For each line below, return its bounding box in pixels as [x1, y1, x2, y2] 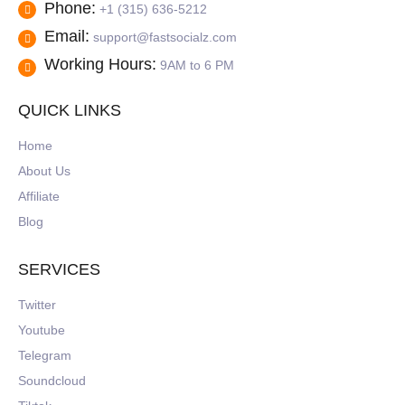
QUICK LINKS [18, 100, 121, 119]
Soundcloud [18, 373, 86, 389]
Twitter [18, 297, 56, 313]
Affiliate [18, 188, 60, 203]
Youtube [18, 323, 65, 338]
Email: [44, 26, 89, 45]
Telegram [18, 348, 71, 363]
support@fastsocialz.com [93, 29, 237, 44]
